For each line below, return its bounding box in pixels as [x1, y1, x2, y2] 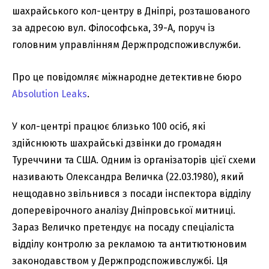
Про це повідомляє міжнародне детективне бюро [12, 71, 241, 83]
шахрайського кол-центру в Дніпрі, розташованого [12, 5, 250, 17]
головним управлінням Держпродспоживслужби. [12, 38, 241, 50]
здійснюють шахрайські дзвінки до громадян [12, 137, 222, 149]
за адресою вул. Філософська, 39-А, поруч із [12, 22, 215, 34]
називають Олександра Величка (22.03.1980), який [12, 171, 244, 183]
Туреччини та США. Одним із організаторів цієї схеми [12, 154, 256, 166]
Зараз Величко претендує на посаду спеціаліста [12, 221, 234, 233]
